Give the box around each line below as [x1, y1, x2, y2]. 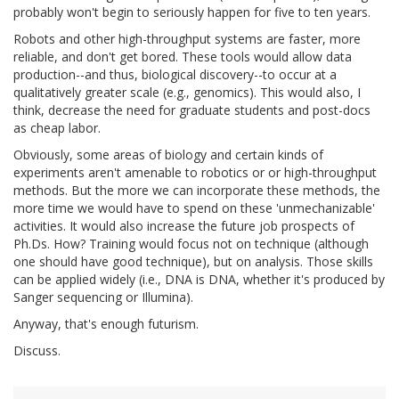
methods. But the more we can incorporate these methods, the [13, 181, 380, 199]
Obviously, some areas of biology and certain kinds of [13, 145, 323, 163]
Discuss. [13, 341, 61, 359]
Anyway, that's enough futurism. [13, 314, 199, 332]
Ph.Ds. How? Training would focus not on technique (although [13, 234, 369, 252]
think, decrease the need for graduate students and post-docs [13, 101, 370, 118]
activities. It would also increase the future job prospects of [13, 216, 354, 234]
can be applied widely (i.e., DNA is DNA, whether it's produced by [13, 270, 385, 288]
